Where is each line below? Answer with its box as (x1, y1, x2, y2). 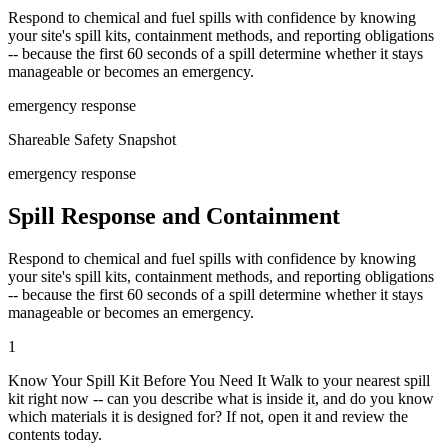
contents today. (8, 425, 102, 443)
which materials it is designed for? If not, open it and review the (8, 407, 408, 425)
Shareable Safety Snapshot (8, 130, 176, 148)
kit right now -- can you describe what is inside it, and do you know (8, 389, 434, 407)
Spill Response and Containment (8, 202, 340, 229)
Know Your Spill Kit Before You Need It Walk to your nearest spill (8, 371, 430, 389)
